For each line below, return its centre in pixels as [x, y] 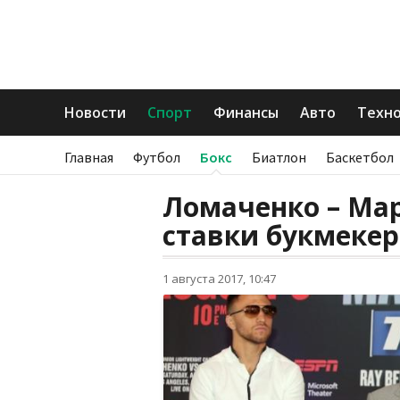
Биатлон [279, 157]
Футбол [157, 157]
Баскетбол [360, 157]
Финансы [246, 112]
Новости [95, 112]
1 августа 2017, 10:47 [219, 279]
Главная [89, 157]
